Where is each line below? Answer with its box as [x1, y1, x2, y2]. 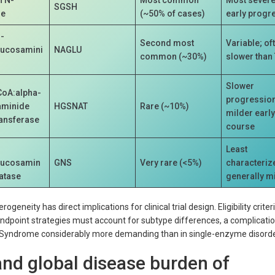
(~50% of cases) [140, 8, 206, 18]
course [226, 121, 255, 131]
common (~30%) [140, 51, 207, 61]
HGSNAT [54, 101, 88, 111]
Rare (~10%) [140, 101, 190, 111]
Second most [140, 37, 195, 48]
